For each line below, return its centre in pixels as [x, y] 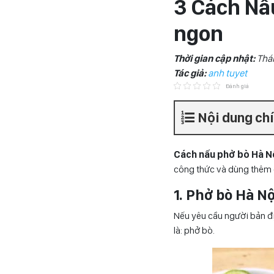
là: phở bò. [194, 230]
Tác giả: [191, 73]
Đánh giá [237, 86]
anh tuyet [228, 73]
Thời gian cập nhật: [215, 58]
